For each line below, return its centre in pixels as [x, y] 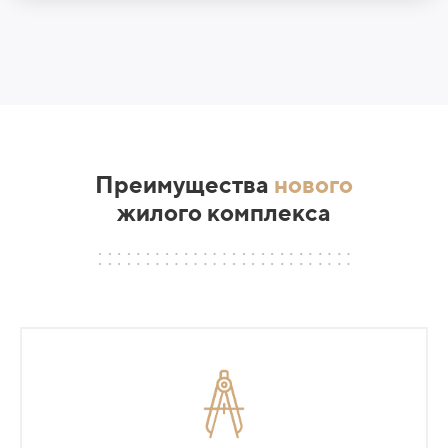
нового [313, 183]
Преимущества [184, 183]
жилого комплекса [224, 211]
